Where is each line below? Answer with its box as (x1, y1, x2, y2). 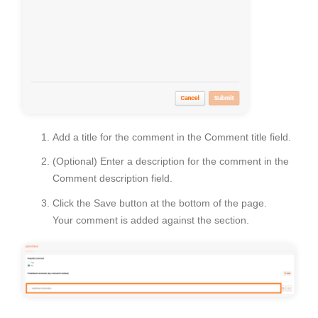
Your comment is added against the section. (53, 214, 252, 226)
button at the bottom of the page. (116, 197, 267, 209)
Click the (53, 197, 94, 209)
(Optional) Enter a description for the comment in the (53, 155, 289, 168)
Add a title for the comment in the (53, 131, 204, 143)
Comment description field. (53, 172, 175, 185)
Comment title (204, 131, 267, 143)
